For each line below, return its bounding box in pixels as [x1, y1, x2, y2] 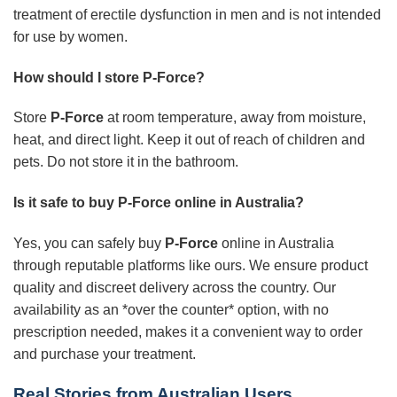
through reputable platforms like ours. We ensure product [13, 258, 368, 274]
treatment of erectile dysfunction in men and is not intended [13, 6, 381, 22]
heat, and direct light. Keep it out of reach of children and [13, 132, 365, 148]
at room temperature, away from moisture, [104, 110, 366, 126]
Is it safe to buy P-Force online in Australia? [13, 195, 304, 211]
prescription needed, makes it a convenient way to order [13, 324, 362, 340]
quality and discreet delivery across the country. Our [13, 280, 336, 296]
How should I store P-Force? [13, 69, 205, 85]
